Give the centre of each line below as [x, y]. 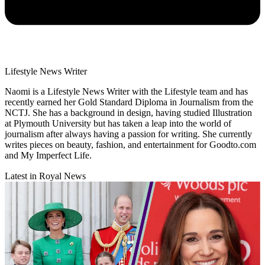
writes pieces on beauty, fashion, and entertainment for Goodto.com [130, 145]
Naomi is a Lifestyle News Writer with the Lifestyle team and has [126, 92]
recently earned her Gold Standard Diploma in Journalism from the [129, 102]
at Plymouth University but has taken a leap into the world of [118, 124]
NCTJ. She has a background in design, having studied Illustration [128, 113]
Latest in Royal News [45, 176]
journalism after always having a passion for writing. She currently [128, 134]
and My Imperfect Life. [48, 156]
